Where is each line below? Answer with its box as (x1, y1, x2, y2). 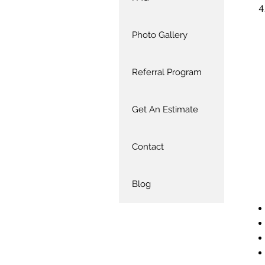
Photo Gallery (132, 30, 188, 40)
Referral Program (132, 67, 202, 77)
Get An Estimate (132, 104, 198, 115)
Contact (132, 141, 164, 152)
